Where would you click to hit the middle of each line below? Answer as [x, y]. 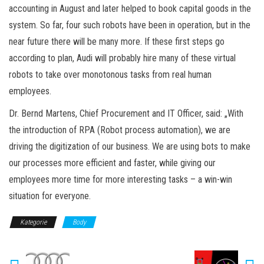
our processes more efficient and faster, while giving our [112, 163]
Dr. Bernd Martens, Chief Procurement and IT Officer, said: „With [126, 114]
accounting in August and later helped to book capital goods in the [130, 9]
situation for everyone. [50, 196]
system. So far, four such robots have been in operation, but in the [130, 25]
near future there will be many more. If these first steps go [117, 42]
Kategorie [33, 222]
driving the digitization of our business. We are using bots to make [130, 147]
